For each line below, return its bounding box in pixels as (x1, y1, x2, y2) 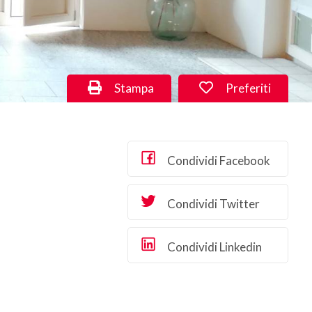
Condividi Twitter (164, 196, 260, 211)
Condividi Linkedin (164, 240, 262, 254)
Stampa (112, 81, 155, 95)
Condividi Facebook (164, 153, 270, 168)
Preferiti (224, 81, 272, 95)
